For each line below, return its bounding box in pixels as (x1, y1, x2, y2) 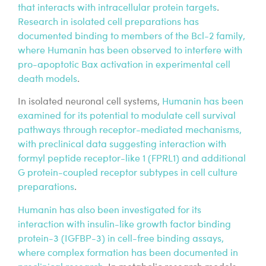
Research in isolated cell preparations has (18, 17, 199, 27)
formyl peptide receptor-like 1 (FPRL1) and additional (18, 154, 246, 164)
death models (18, 74, 77, 84)
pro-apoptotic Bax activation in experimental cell (18, 60, 230, 70)
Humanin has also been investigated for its (18, 205, 201, 216)
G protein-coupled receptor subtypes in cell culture (18, 169, 237, 179)
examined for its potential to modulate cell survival (18, 112, 236, 122)
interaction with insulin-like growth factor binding (18, 220, 231, 230)
